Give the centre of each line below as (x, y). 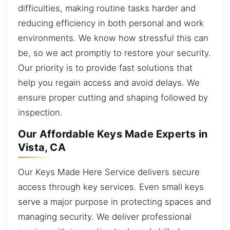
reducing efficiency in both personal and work (111, 23)
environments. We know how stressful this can (113, 38)
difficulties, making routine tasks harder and (107, 8)
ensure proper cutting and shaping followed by (113, 97)
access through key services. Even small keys (111, 187)
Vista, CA (42, 148)
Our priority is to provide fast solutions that (105, 68)
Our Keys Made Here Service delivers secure (109, 172)
